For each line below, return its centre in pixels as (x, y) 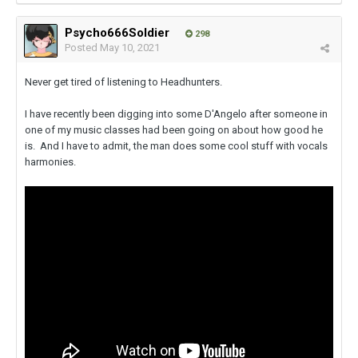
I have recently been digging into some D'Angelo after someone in (176, 114)
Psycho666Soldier (117, 33)
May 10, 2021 (130, 48)
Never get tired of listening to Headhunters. (123, 82)
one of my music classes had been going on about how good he (174, 130)
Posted (82, 48)
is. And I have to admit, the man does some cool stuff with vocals (176, 146)
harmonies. (50, 162)
